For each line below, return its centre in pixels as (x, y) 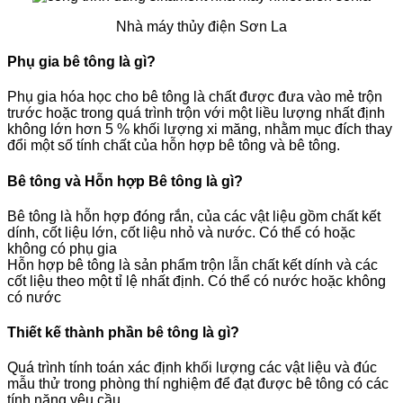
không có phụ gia (62, 248)
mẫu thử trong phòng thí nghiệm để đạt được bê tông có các (198, 384)
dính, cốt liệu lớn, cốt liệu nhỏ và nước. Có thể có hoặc (181, 232)
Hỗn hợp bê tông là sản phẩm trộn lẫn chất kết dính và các (193, 264)
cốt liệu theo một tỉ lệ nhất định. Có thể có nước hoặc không (197, 281)
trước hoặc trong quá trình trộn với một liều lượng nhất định (196, 113)
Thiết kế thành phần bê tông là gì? (123, 333)
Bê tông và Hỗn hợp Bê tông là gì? (125, 181)
